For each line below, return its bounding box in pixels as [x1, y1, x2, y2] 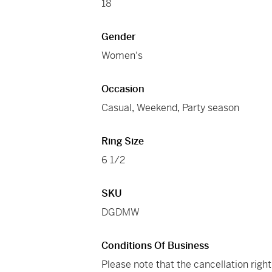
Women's [101, 49, 143, 63]
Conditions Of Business [101, 239, 209, 253]
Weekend [137, 101, 178, 115]
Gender [101, 30, 137, 44]
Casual [101, 101, 132, 115]
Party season [182, 101, 240, 115]
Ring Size [101, 135, 144, 148]
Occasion [101, 83, 145, 96]
